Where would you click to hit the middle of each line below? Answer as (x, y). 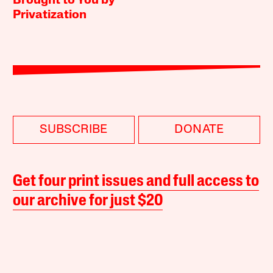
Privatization (50, 15)
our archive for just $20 (88, 201)
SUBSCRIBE (74, 129)
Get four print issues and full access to (136, 182)
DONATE (199, 129)
